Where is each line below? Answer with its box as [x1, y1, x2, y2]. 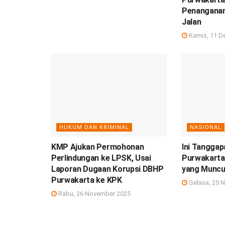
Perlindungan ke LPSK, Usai [51, 153, 151, 163]
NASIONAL [189, 124, 221, 131]
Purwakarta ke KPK [51, 175, 122, 185]
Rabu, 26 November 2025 [57, 189, 131, 197]
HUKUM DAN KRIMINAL [59, 124, 129, 131]
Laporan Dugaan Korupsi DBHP [51, 164, 164, 174]
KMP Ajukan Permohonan [51, 142, 144, 152]
